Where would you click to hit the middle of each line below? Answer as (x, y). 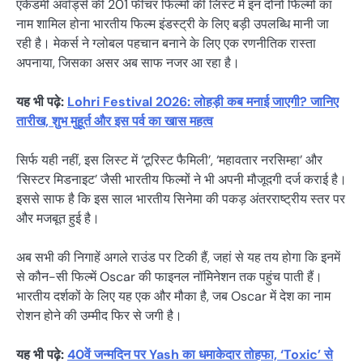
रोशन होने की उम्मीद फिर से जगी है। (99, 316)
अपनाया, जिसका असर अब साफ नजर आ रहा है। (128, 62)
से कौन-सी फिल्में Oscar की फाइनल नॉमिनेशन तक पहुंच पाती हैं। (169, 277)
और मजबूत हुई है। (58, 218)
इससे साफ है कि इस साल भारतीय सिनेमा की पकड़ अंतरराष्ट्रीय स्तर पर (181, 199)
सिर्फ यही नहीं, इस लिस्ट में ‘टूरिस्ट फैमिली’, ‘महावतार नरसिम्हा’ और (169, 160)
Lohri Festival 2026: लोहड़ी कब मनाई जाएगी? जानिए (203, 101)
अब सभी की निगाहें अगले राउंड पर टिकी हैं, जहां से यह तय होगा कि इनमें (178, 258)
